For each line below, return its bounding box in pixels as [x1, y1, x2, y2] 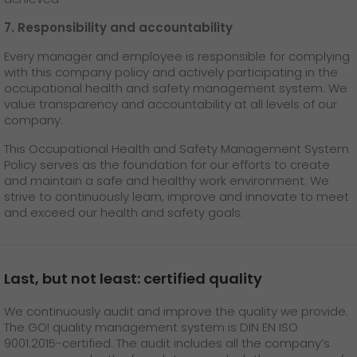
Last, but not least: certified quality [4, 269, 262, 289]
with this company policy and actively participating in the [4, 64, 338, 81]
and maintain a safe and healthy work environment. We [4, 172, 329, 190]
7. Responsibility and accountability [4, 19, 233, 37]
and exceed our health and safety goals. [4, 204, 243, 222]
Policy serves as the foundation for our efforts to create [4, 156, 330, 174]
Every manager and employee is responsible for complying [4, 48, 350, 65]
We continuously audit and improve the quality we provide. [4, 303, 348, 320]
